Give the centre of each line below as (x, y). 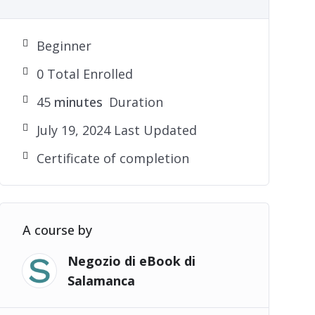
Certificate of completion (112, 159)
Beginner (64, 46)
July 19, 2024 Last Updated (116, 130)
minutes (76, 102)
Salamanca (101, 281)
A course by (57, 230)
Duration (134, 102)
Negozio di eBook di (131, 261)
